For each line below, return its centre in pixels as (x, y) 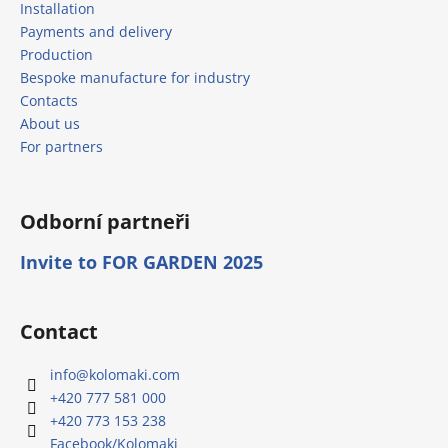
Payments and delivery (96, 31)
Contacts (49, 100)
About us (50, 123)
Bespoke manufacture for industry (135, 77)
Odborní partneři (105, 221)
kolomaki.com (134, 374)
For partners (61, 146)
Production (56, 54)
